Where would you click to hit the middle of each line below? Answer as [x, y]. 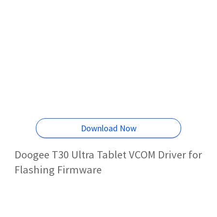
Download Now [108, 128]
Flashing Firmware [58, 169]
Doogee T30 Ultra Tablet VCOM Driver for [108, 154]
